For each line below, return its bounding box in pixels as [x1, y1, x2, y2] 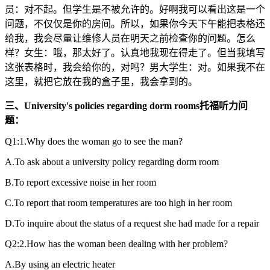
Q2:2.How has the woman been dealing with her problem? [5, 238, 228, 249]
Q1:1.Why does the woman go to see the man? [5, 136, 183, 146]
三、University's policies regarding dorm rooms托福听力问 [5, 100, 248, 111]
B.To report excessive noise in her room [5, 177, 156, 187]
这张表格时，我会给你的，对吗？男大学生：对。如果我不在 [5, 61, 265, 72]
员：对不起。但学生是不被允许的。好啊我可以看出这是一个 [5, 4, 265, 14]
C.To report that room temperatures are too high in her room [5, 197, 232, 208]
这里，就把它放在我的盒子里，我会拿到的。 [5, 76, 198, 87]
